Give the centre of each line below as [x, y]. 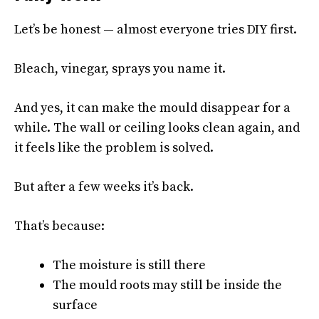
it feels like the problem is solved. [114, 148]
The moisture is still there [129, 266]
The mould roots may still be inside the [167, 286]
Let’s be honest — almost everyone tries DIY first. [156, 30]
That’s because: [59, 226]
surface [75, 305]
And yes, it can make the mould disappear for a [152, 108]
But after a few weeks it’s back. [104, 187]
